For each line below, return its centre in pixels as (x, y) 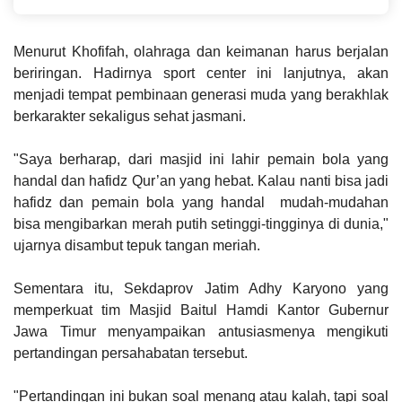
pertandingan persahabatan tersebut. (132, 353)
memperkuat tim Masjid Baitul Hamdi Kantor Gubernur (201, 310)
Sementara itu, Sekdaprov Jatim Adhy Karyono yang (201, 288)
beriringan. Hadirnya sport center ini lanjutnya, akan (201, 73)
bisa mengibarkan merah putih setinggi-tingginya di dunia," (201, 223)
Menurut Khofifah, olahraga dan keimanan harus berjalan (201, 51)
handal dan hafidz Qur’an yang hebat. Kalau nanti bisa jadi (201, 180)
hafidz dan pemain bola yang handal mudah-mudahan (201, 202)
